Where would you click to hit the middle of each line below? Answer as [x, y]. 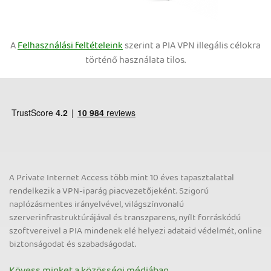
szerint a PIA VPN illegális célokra [192, 46]
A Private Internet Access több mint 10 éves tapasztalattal [122, 178]
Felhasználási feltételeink [70, 46]
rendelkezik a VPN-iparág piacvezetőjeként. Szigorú [109, 191]
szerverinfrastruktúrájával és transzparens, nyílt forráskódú [125, 218]
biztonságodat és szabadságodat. [73, 245]
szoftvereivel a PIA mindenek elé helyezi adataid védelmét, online [135, 231]
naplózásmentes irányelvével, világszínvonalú [96, 205]
